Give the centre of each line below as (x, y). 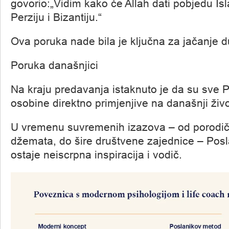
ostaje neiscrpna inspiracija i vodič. (96, 155)
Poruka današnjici (54, 65)
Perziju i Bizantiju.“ (56, 17)
